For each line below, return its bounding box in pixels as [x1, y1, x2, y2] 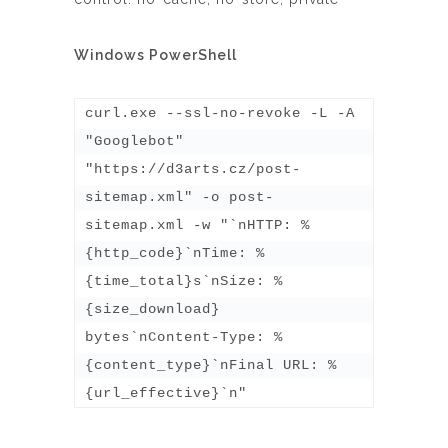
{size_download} [85, 300, 220, 317]
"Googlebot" [85, 132, 184, 149]
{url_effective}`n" [85, 384, 247, 401]
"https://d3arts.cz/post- [85, 160, 301, 177]
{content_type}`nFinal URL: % [85, 356, 337, 373]
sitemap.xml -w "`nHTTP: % [85, 216, 310, 233]
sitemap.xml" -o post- [85, 188, 274, 205]
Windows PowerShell [74, 46, 237, 63]
